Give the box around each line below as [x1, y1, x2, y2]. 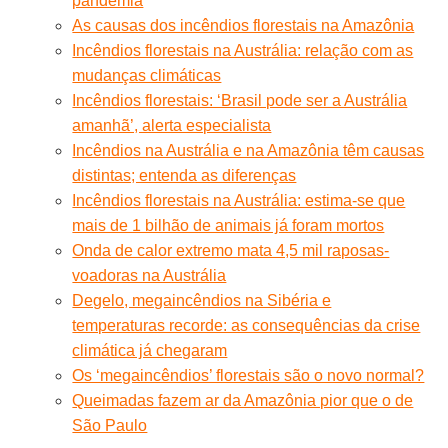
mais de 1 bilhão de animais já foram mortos [72, 216, 385, 234]
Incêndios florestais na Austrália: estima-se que [72, 191, 406, 209]
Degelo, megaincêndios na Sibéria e [72, 291, 332, 309]
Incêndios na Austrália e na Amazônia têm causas [72, 141, 425, 159]
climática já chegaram [72, 341, 228, 359]
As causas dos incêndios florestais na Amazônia [72, 16, 415, 34]
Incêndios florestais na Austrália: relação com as [72, 41, 414, 59]
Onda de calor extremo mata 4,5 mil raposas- [72, 241, 390, 259]
